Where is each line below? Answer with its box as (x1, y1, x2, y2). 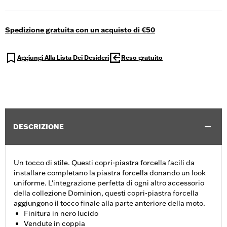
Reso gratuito (121, 54, 163, 62)
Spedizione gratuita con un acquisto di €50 (5, 25, 155, 35)
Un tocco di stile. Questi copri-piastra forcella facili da (14, 158, 195, 168)
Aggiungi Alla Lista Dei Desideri (17, 54, 109, 62)
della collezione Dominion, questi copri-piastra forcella (14, 188, 199, 198)
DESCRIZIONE (13, 122, 64, 132)
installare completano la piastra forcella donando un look (14, 168, 206, 178)
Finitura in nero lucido (24, 209, 98, 218)
